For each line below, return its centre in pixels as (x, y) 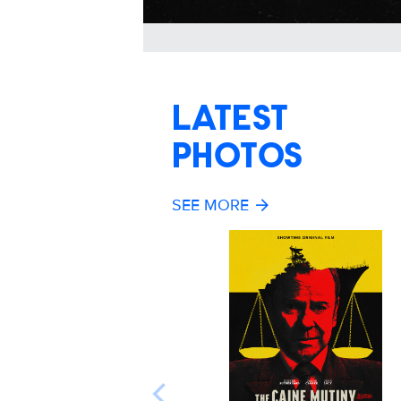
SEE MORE (210, 205)
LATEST (230, 120)
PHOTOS (238, 158)
